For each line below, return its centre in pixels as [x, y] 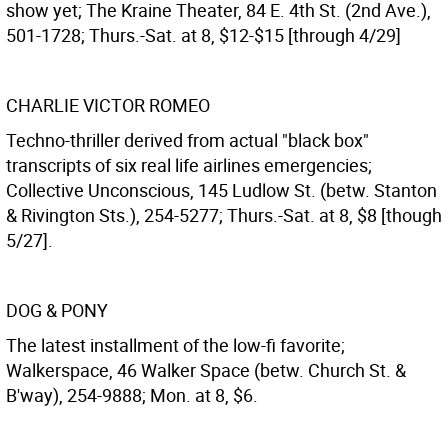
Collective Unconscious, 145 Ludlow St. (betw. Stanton [221, 190]
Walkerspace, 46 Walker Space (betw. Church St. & [206, 370]
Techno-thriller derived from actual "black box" [187, 140]
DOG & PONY [57, 310]
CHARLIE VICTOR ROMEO [108, 105]
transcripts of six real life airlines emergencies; [189, 165]
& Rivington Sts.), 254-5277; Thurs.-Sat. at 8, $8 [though [224, 215]
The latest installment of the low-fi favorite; [175, 345]
